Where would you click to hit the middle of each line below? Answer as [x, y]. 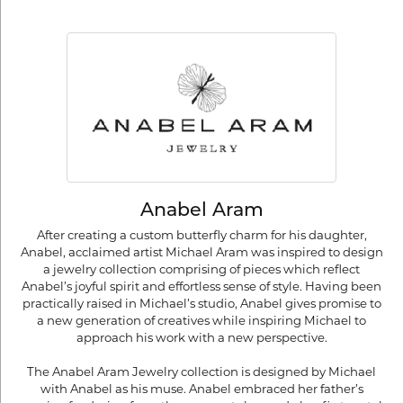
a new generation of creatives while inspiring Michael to [201, 320]
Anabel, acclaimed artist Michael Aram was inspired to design [201, 252]
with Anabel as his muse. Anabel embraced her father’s [201, 389]
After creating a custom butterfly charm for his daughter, [201, 235]
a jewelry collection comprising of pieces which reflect [201, 269]
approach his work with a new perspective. [201, 337]
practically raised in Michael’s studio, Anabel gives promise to [201, 303]
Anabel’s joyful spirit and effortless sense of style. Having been [201, 286]
